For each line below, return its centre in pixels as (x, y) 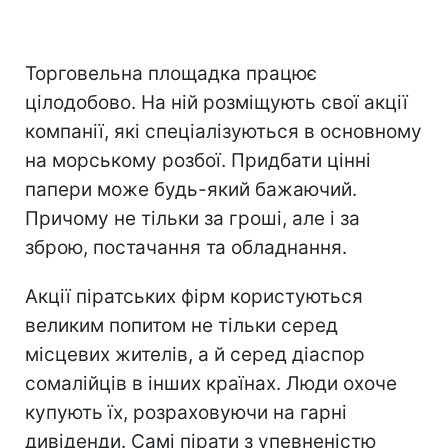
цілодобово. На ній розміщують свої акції (216, 102)
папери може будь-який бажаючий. (191, 189)
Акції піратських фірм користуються (194, 296)
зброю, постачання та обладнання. (186, 247)
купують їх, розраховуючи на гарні (186, 412)
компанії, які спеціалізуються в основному (223, 131)
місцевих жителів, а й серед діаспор (195, 354)
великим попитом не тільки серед (181, 325)
